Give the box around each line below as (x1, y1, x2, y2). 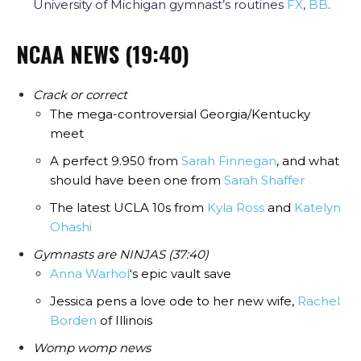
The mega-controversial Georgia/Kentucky (50, 106, 310, 122)
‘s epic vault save (130, 266, 231, 282)
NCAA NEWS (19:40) (16, 38, 189, 71)
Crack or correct (33, 87, 131, 103)
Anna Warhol (50, 266, 130, 282)
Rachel (297, 293, 340, 309)
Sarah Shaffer (224, 172, 305, 189)
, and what (276, 153, 339, 169)
